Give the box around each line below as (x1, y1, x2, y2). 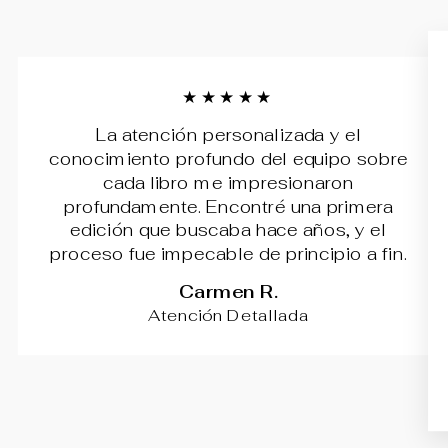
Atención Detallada (148, 304, 309, 326)
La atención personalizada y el (96, 124, 361, 147)
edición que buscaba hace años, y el (70, 219, 387, 242)
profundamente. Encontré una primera (63, 195, 394, 218)
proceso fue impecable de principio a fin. (50, 243, 407, 266)
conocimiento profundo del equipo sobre (48, 148, 409, 171)
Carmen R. (178, 280, 279, 305)
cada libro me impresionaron (102, 171, 354, 194)
